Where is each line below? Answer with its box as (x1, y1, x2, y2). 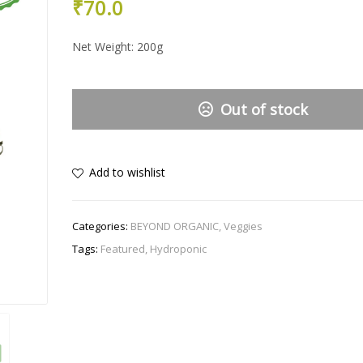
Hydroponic (150, 241, 207, 256)
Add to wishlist (89, 164, 165, 181)
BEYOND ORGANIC (130, 218, 219, 233)
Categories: (72, 218, 130, 233)
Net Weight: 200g (72, 39, 163, 55)
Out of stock (220, 99, 308, 119)
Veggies (224, 218, 263, 233)
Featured (100, 241, 145, 256)
